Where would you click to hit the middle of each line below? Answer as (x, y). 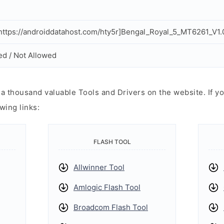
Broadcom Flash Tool (111, 207)
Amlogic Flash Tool (107, 187)
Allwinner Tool (99, 167)
